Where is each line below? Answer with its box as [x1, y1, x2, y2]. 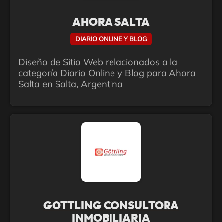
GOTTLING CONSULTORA [43, 201, 179, 212]
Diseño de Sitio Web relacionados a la [18, 56, 177, 68]
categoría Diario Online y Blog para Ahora [18, 67, 196, 79]
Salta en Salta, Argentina [18, 78, 123, 90]
